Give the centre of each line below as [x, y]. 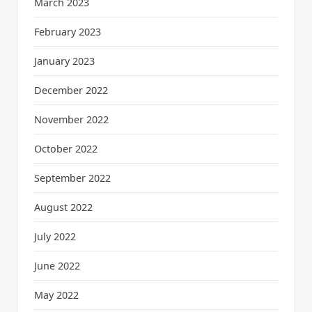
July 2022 [55, 236]
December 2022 [71, 90]
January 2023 [64, 61]
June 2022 [57, 265]
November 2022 [71, 119]
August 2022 [63, 207]
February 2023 [68, 31]
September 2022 [72, 178]
